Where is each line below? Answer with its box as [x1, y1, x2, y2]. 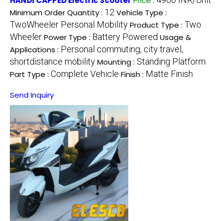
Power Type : [44, 32, 92, 42]
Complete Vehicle [51, 68, 119, 79]
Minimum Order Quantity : [10, 7, 105, 18]
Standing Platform [137, 56, 206, 67]
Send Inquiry [10, 89, 54, 100]
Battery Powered [92, 31, 158, 42]
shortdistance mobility [10, 56, 95, 67]
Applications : [10, 44, 61, 55]
